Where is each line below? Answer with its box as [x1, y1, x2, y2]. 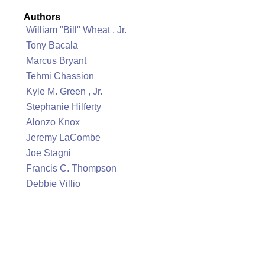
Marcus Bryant [26, 56, 86, 66]
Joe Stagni [26, 148, 71, 158]
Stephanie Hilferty [26, 102, 101, 112]
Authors [24, 12, 60, 22]
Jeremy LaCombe [26, 132, 101, 143]
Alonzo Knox [26, 117, 80, 127]
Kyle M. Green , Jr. [26, 86, 102, 96]
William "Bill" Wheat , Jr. [26, 25, 127, 35]
